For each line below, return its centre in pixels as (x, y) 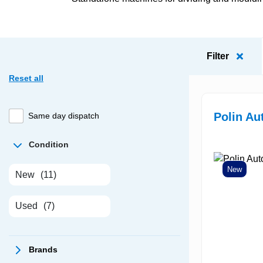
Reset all (26, 78)
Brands (43, 250)
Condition (49, 145)
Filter (218, 56)
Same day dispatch (64, 116)
